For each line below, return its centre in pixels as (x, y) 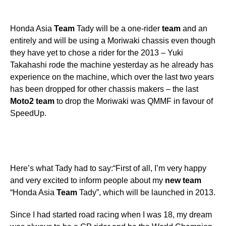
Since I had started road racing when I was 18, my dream (111, 214)
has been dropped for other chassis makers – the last (104, 89)
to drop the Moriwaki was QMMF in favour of (134, 101)
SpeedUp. (28, 113)
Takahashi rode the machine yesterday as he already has (112, 65)
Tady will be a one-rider (118, 28)
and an (194, 28)
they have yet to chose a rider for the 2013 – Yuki (97, 52)
